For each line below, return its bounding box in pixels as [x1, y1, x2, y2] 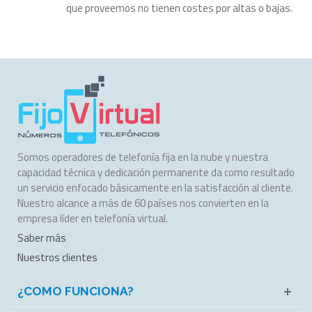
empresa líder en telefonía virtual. [17, 210, 168, 227]
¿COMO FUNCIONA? [17, 284, 134, 299]
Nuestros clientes [17, 249, 97, 266]
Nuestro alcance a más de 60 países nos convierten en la [17, 195, 269, 212]
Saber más [17, 230, 66, 247]
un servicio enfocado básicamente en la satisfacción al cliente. [17, 180, 293, 196]
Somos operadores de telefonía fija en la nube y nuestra [17, 149, 268, 166]
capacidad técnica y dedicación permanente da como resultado [17, 164, 295, 181]
